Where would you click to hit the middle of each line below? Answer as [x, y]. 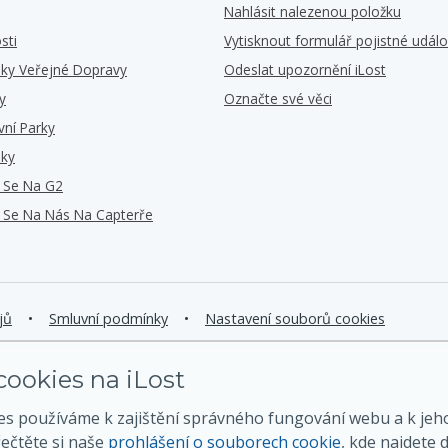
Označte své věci [278, 98]
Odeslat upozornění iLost [305, 69]
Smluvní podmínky [108, 318]
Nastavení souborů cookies [295, 318]
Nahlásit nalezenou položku [312, 11]
